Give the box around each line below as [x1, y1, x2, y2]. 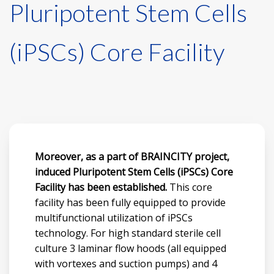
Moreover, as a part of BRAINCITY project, [34, 149, 229, 163]
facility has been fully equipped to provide [34, 195, 226, 209]
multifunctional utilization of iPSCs [34, 210, 193, 224]
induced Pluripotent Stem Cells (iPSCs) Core [34, 165, 233, 179]
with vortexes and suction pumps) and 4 [34, 256, 217, 270]
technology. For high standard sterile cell [34, 226, 221, 240]
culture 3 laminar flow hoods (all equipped [34, 241, 226, 255]
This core [166, 180, 212, 194]
